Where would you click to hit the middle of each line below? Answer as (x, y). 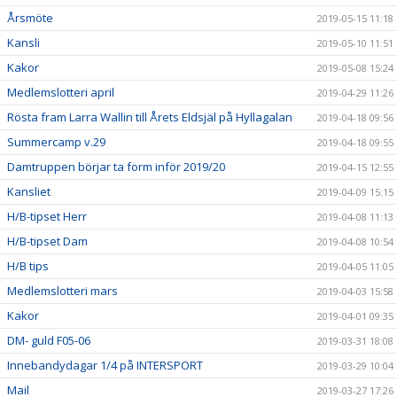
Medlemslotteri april (61, 93)
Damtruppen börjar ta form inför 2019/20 (116, 167)
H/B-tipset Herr (47, 217)
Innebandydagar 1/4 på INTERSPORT (105, 366)
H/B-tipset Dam (47, 241)
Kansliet (29, 192)
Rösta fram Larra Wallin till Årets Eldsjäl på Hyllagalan (150, 117)
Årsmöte (30, 18)
